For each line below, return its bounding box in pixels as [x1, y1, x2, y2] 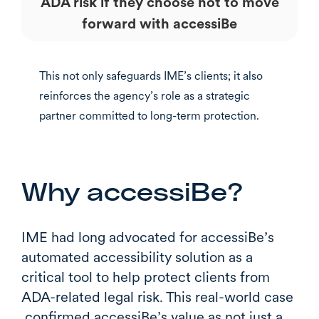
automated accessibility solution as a [21, 248, 253, 266]
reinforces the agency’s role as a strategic [39, 88, 250, 103]
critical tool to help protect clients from [21, 268, 270, 286]
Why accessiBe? [21, 179, 243, 206]
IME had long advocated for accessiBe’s [21, 228, 274, 246]
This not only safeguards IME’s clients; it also [39, 68, 263, 83]
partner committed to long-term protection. [39, 108, 259, 122]
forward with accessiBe [82, 14, 237, 32]
